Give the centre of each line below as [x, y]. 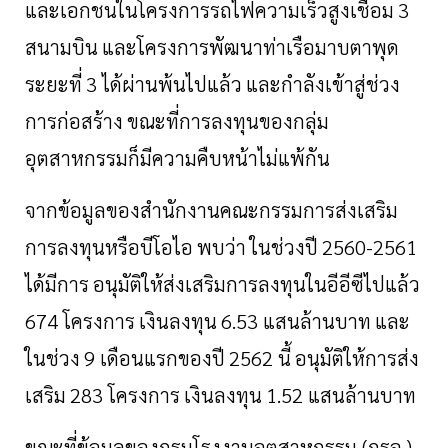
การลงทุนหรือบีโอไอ [109, 247]
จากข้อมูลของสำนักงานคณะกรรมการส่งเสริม [211, 210]
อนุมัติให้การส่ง [357, 358]
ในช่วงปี [284, 247]
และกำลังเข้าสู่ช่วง [323, 84]
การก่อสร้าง [74, 121]
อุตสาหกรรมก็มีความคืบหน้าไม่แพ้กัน [177, 158]
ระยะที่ [53, 84]
